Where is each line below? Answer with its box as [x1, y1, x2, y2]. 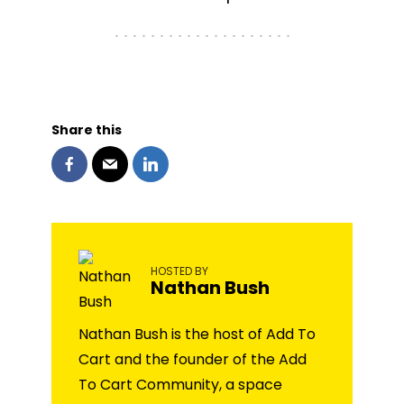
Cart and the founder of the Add [78, 349, 307, 371]
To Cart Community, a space [78, 374, 282, 396]
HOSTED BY [151, 262, 208, 279]
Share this [51, 121, 122, 140]
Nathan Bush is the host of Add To [78, 324, 316, 345]
